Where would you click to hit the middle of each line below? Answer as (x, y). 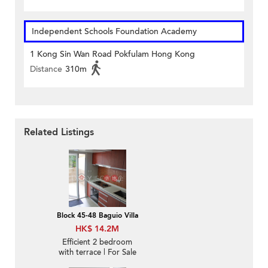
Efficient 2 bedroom (97, 243)
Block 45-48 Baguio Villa (97, 216)
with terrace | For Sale (97, 253)
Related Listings (59, 133)
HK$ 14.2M (97, 229)
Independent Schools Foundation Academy (114, 32)
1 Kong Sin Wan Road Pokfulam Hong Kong (112, 54)
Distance (46, 69)
